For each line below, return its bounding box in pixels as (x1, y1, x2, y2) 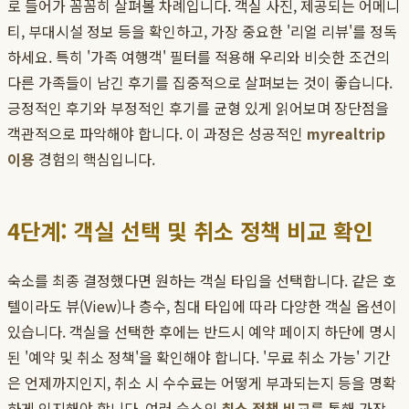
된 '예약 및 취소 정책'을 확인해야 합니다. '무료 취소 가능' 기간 (7, 346, 391, 369)
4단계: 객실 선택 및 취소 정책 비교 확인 (7, 215, 373, 247)
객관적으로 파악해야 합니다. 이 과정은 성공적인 (7, 122, 307, 145)
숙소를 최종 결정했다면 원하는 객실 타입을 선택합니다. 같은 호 (7, 269, 396, 292)
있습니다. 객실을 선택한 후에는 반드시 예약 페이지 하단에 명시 (7, 320, 396, 343)
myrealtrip (307, 122, 385, 145)
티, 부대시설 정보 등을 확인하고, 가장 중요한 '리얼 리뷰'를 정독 (7, 20, 397, 43)
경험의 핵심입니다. (35, 148, 155, 171)
